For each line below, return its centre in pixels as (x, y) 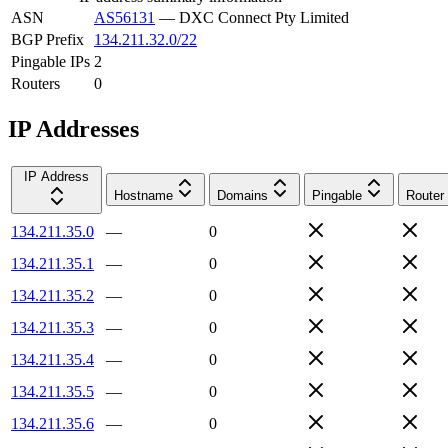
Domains (242, 195)
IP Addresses (73, 128)
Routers (35, 83)
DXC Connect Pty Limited (264, 17)
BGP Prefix (47, 39)
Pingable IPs (50, 61)
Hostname (143, 195)
